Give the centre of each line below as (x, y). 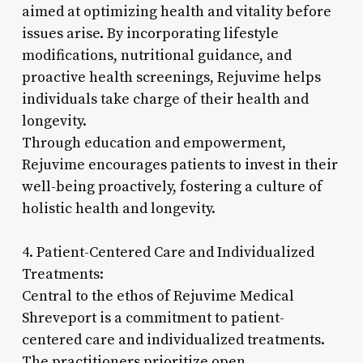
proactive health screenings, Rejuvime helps (171, 77)
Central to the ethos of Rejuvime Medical (158, 296)
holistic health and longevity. (118, 208)
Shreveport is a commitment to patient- (153, 318)
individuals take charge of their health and (165, 99)
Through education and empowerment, (154, 143)
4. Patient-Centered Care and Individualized (168, 252)
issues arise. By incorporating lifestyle (150, 33)
